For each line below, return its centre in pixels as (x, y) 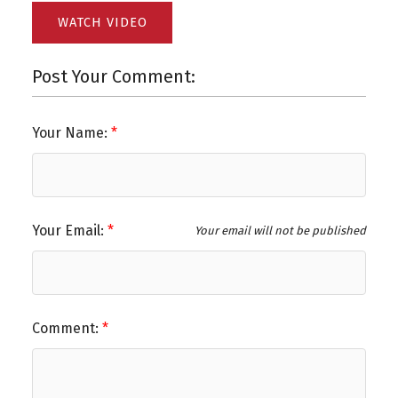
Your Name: (71, 133)
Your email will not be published (280, 231)
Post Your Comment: (113, 76)
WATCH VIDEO (102, 23)
